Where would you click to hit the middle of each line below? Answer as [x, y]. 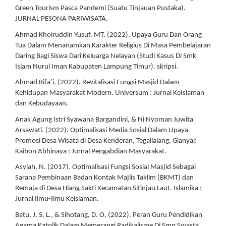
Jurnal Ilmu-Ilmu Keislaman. [57, 199]
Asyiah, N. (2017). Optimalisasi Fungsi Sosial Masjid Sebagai [105, 167]
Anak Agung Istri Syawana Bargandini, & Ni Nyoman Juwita [104, 120]
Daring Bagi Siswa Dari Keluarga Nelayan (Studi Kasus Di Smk [106, 56]
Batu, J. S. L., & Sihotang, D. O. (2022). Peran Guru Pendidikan [109, 215]
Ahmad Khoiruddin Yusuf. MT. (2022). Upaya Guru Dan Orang [108, 35]
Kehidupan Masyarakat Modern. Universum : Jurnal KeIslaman [110, 93]
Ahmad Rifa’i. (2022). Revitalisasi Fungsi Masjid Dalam [97, 82]
